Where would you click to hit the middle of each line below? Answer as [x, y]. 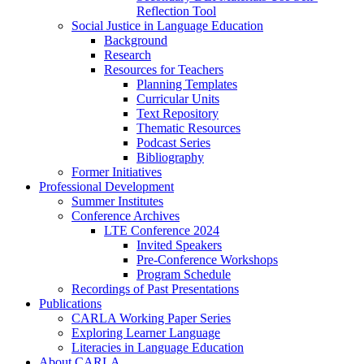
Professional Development [106, 187]
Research [128, 55]
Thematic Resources [188, 128]
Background [136, 41]
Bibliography [170, 158]
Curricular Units [178, 99]
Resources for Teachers [164, 70]
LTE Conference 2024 [162, 231]
